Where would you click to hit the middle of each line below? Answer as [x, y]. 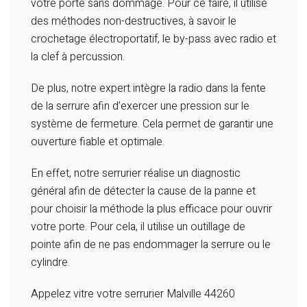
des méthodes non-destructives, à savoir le [134, 22]
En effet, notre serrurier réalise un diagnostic [136, 174]
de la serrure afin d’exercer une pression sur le [140, 107]
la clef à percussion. [78, 57]
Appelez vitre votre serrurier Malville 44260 [133, 294]
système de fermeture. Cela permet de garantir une [152, 124]
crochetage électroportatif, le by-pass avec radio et [153, 39]
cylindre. [50, 263]
